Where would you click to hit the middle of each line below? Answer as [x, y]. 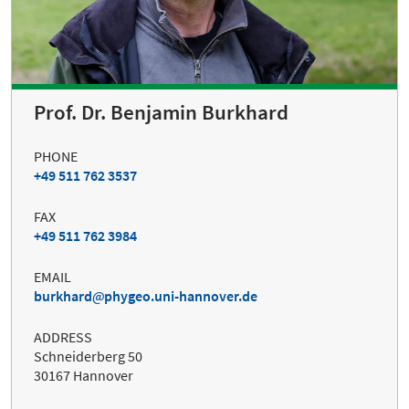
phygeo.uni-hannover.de [181, 295]
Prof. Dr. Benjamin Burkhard [161, 112]
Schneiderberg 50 [88, 356]
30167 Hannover [84, 375]
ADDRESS [63, 336]
